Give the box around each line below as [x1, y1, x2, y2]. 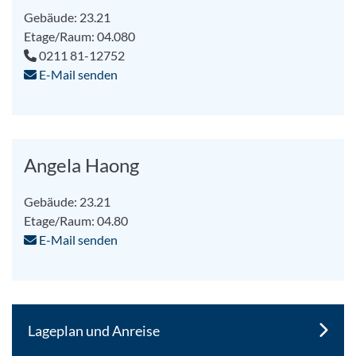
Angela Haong [24, 153, 140, 176]
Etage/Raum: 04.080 [24, 28, 136, 44]
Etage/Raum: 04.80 [24, 212, 129, 228]
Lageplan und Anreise [28, 321, 161, 339]
